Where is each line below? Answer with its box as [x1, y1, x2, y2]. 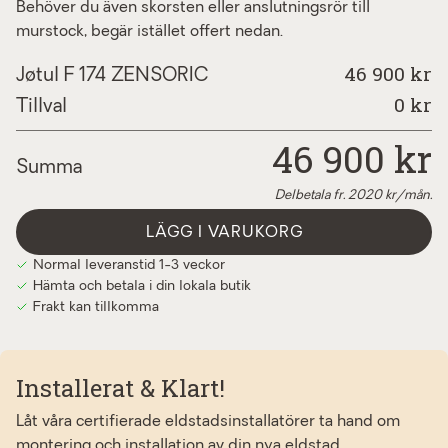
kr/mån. [382, 188, 432, 202]
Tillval [16, 97, 67, 117]
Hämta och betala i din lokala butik [33, 278, 251, 294]
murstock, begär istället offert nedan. [16, 23, 283, 40]
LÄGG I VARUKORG [145, 224, 303, 241]
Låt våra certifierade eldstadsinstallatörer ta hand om [16, 413, 400, 430]
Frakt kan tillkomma [33, 299, 159, 315]
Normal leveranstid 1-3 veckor [33, 257, 225, 273]
